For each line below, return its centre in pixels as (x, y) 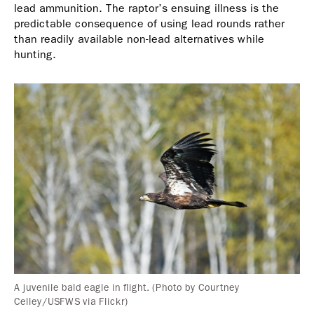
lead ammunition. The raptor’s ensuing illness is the (146, 8)
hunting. (35, 54)
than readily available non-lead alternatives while (139, 39)
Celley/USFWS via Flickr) (71, 302)
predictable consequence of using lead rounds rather (149, 23)
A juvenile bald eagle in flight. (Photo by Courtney (127, 288)
